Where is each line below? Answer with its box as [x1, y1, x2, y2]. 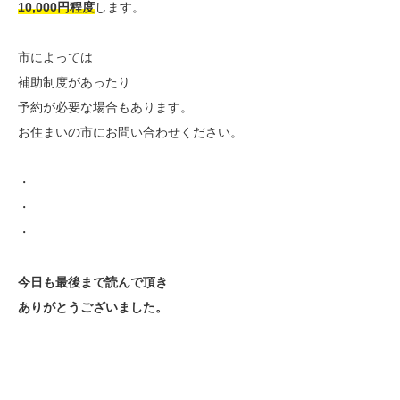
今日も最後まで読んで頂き [18, 275, 168, 290]
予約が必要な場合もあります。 [18, 100, 193, 115]
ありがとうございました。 [18, 300, 168, 315]
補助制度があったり [18, 75, 130, 90]
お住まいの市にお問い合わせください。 [18, 125, 243, 140]
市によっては [18, 50, 93, 65]
